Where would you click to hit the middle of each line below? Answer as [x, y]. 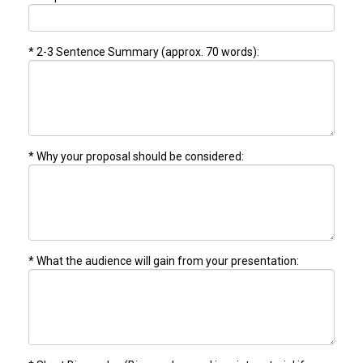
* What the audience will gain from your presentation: [164, 261]
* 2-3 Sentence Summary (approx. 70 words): [144, 51]
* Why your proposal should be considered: [136, 156]
